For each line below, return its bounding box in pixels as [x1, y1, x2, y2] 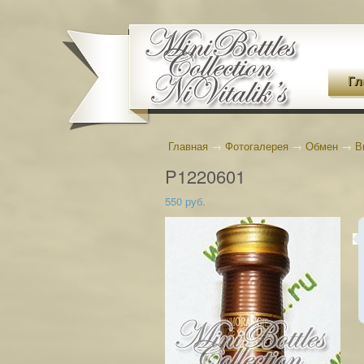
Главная [168, 138, 208, 154]
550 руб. [165, 193, 206, 209]
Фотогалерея [225, 138, 288, 154]
